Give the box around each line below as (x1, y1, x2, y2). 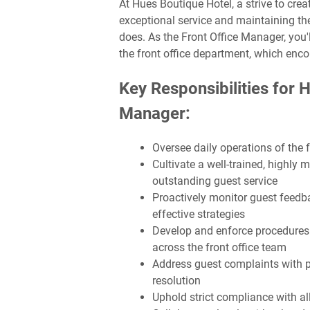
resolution (152, 273, 201, 287)
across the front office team (152, 240, 286, 254)
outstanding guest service (152, 174, 277, 188)
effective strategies (152, 207, 245, 221)
